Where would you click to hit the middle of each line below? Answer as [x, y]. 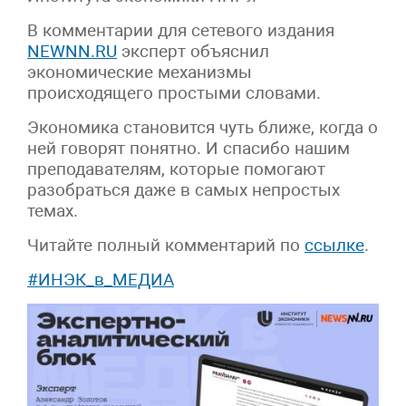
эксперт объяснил [193, 51]
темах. [53, 210]
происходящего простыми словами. [174, 92]
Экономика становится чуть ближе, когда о [203, 127]
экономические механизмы [140, 72]
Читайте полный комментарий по [166, 245]
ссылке [334, 245]
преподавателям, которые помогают [176, 169]
